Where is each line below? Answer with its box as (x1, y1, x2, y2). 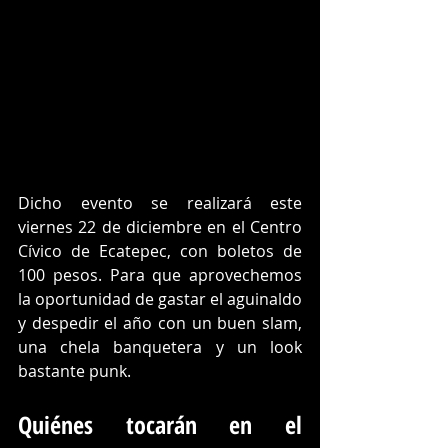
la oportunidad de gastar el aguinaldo (18, 288, 302, 311)
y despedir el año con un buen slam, (18, 312, 302, 335)
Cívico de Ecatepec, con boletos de (18, 240, 302, 263)
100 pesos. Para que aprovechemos (18, 264, 302, 287)
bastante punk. (18, 360, 135, 383)
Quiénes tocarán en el (18, 408, 302, 442)
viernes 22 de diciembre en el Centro (18, 216, 302, 239)
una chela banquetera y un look (18, 336, 302, 359)
